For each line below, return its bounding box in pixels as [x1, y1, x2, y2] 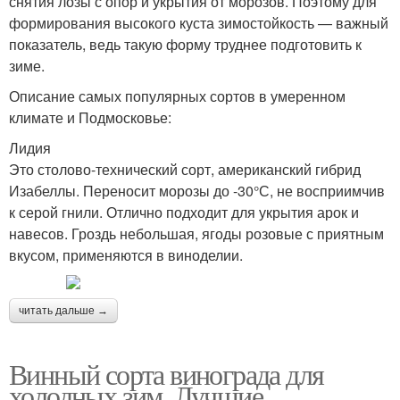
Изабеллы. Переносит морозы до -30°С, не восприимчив [9, 180, 385, 202]
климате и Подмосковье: [9, 107, 171, 129]
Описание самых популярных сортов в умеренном [9, 86, 346, 107]
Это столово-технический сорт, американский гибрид [9, 159, 361, 180]
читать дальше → [19, 304, 108, 318]
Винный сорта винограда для [9, 354, 324, 394]
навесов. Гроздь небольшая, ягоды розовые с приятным [9, 223, 384, 245]
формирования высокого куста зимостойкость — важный [9, 12, 388, 34]
